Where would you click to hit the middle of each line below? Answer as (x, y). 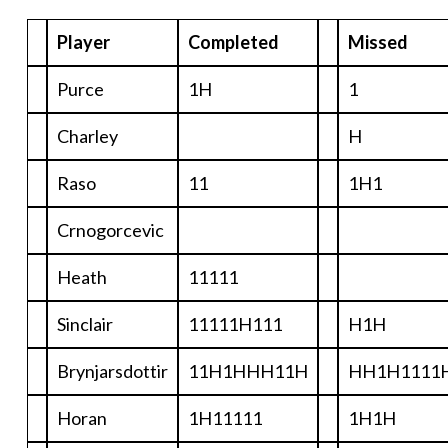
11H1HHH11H (248, 371)
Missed (378, 42)
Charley (87, 136)
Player (83, 42)
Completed (233, 42)
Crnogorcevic (110, 230)
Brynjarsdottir (112, 371)
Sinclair (85, 324)
